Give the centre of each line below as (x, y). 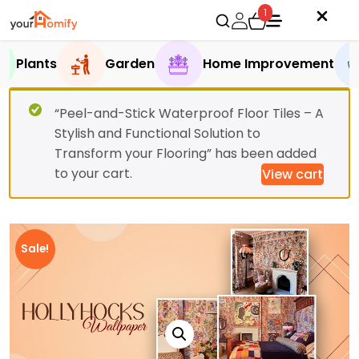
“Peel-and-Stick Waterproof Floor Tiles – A (189, 113)
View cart (292, 174)
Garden (129, 64)
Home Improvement (268, 64)
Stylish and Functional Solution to (157, 133)
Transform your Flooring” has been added (186, 153)
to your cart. (93, 173)
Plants (36, 64)
